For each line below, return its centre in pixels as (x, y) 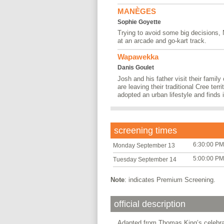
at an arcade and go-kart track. (162, 41)
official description (149, 204)
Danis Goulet (135, 68)
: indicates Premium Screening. (170, 179)
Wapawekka (138, 57)
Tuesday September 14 (144, 159)
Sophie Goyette (139, 22)
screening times (145, 131)
